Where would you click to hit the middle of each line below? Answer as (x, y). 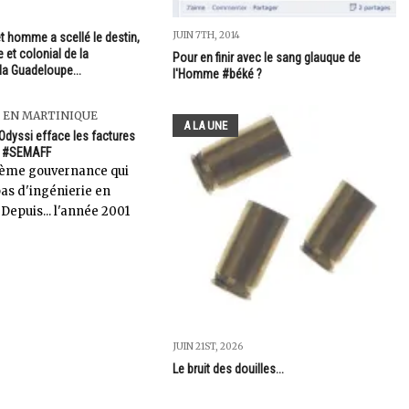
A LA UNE (205, 126)
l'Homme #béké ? (217, 74)
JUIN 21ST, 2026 (207, 347)
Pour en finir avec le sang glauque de (266, 58)
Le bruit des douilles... (228, 369)
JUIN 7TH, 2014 (206, 36)
